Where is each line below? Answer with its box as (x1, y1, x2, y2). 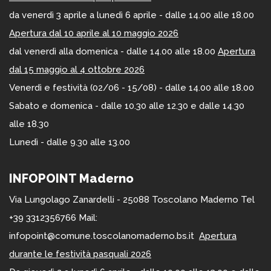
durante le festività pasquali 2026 (9, 249, 151, 260)
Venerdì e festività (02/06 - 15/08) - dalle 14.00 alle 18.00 (9, 82, 254, 94)
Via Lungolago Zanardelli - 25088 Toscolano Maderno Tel (9, 194, 255, 206)
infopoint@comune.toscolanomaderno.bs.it (9, 230, 199, 242)
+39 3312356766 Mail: (9, 212, 97, 224)
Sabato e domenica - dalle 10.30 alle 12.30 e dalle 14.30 (9, 100, 244, 112)
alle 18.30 (9, 119, 49, 130)
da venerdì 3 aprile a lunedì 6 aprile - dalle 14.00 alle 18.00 (9, 10, 254, 21)
